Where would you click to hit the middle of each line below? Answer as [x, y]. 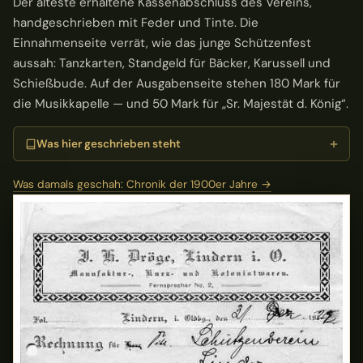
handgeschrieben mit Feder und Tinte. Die [136, 23]
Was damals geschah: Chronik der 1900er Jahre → [142, 184]
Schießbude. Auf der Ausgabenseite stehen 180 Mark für [177, 84]
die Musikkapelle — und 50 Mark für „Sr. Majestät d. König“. [181, 104]
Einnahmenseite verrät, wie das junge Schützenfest [162, 43]
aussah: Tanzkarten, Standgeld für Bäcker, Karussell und [172, 64]
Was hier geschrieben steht [109, 143]
